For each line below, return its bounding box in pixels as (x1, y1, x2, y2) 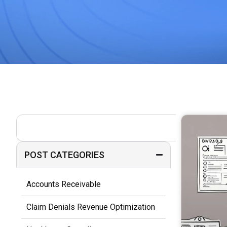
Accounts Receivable (26, 179, 101, 190)
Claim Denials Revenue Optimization (26, 202, 155, 212)
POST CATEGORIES (24, 149, 104, 161)
